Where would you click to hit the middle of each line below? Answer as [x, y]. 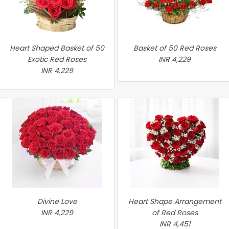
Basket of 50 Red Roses [175, 48]
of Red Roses [175, 213]
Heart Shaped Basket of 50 [57, 48]
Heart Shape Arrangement [175, 201]
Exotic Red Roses [57, 59]
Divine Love [57, 201]
